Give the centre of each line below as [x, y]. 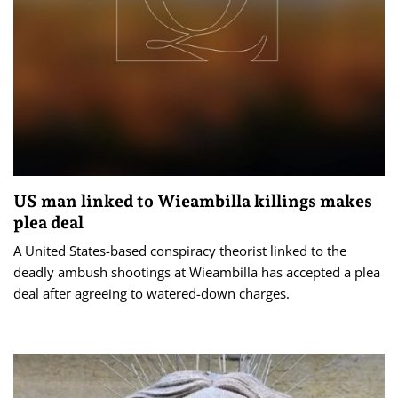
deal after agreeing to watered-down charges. [151, 293]
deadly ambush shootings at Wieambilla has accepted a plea [197, 271]
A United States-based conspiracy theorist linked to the [180, 250]
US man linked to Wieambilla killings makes [193, 200]
